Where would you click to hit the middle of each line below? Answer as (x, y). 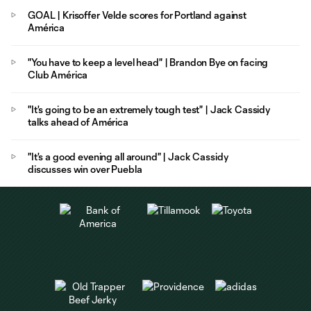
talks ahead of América (78, 122)
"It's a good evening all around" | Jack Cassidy (128, 157)
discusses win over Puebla (85, 169)
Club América (58, 75)
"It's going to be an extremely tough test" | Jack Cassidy (149, 109)
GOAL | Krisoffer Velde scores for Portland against (137, 15)
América (47, 27)
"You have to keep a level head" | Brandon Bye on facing (148, 62)
